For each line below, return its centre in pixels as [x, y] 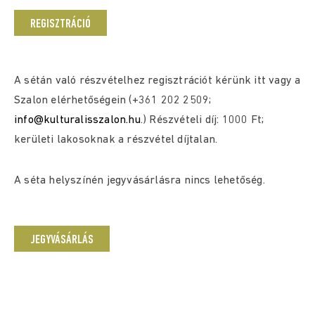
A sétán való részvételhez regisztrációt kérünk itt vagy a [157, 81]
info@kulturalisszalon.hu [77, 120]
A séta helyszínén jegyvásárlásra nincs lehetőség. [140, 181]
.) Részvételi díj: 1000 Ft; [202, 120]
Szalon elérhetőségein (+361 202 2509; [113, 101]
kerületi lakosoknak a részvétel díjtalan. [116, 140]
